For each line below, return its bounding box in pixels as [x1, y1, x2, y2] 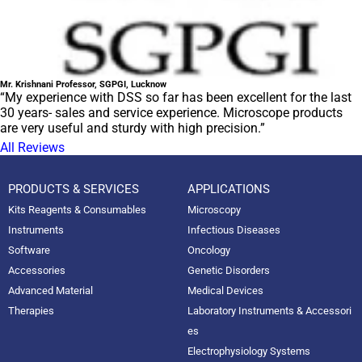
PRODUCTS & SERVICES [8, 182, 139, 197]
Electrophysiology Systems [187, 345, 310, 358]
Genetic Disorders [187, 264, 270, 277]
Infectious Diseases [187, 224, 280, 237]
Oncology [187, 244, 230, 257]
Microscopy [187, 204, 241, 217]
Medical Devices [187, 284, 263, 297]
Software [8, 244, 50, 257]
